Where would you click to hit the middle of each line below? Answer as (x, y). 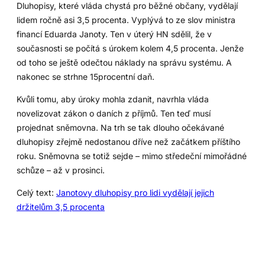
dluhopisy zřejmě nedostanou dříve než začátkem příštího (128, 142)
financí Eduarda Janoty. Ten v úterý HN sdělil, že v (114, 34)
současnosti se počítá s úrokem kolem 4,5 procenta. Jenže (130, 49)
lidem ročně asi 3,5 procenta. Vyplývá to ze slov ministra (126, 20)
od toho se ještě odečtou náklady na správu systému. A (124, 63)
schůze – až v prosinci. (61, 170)
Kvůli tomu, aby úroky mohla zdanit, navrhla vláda (113, 99)
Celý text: (36, 193)
